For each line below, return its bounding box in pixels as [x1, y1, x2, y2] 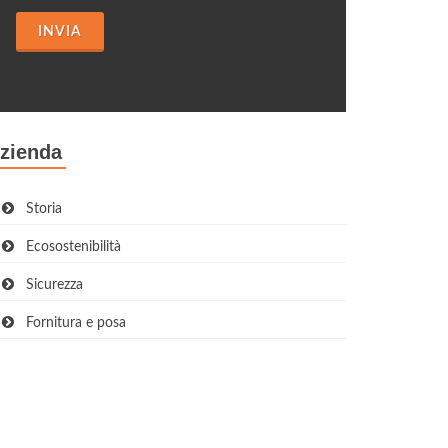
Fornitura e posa [14, 316, 126, 330]
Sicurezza [14, 278, 83, 292]
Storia [14, 202, 62, 216]
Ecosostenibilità [14, 240, 121, 254]
